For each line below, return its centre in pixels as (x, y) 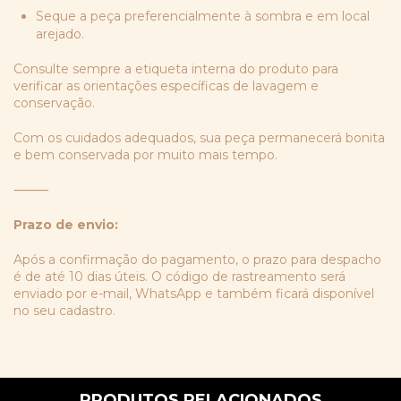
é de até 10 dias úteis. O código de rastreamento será (179, 276)
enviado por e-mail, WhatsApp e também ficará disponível (194, 293)
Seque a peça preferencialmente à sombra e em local (203, 16)
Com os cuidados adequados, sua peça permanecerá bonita (199, 137)
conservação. (54, 102)
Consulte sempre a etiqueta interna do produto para (176, 68)
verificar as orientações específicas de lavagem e (166, 85)
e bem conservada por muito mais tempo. (145, 154)
